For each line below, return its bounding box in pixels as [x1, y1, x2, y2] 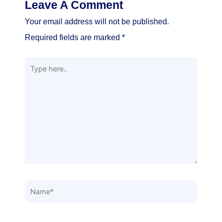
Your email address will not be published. [25, 17, 169, 26]
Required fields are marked [25, 33, 122, 42]
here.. [24, 76, 44, 85]
